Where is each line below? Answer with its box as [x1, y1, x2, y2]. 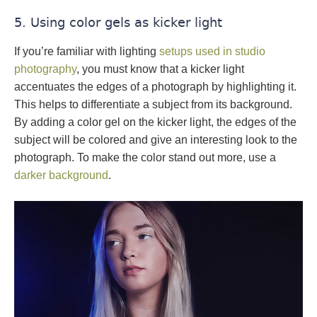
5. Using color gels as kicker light [14, 15, 222, 30]
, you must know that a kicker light [76, 63, 244, 76]
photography [14, 63, 76, 76]
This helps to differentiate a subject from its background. [14, 98, 292, 111]
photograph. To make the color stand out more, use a [14, 151, 276, 164]
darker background [14, 169, 108, 182]
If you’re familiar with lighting [14, 45, 159, 58]
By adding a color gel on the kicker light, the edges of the [14, 116, 296, 129]
